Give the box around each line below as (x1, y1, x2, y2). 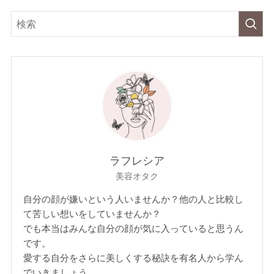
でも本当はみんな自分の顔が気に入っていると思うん (23, 223, 244, 234)
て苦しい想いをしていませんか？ (23, 209, 161, 220)
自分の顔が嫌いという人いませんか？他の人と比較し (23, 194, 244, 205)
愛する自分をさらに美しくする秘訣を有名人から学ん (23, 253, 244, 264)
